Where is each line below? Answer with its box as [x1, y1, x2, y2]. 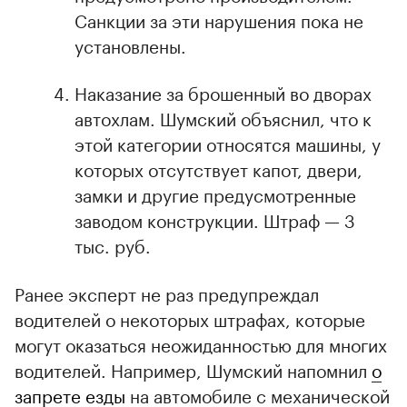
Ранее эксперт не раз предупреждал [15, 278, 319, 306]
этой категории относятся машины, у [74, 128, 381, 156]
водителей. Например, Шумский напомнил [15, 354, 372, 382]
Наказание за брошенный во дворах [74, 77, 372, 105]
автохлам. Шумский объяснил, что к [74, 103, 372, 131]
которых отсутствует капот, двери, [74, 154, 362, 182]
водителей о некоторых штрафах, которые [15, 303, 365, 332]
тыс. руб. [74, 230, 151, 258]
